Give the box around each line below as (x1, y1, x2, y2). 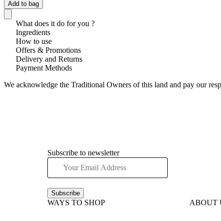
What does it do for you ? (16, 19, 95, 28)
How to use (16, 37, 52, 45)
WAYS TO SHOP (47, 198, 105, 207)
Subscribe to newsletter (47, 148, 119, 157)
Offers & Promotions (16, 45, 81, 54)
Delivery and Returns (16, 54, 82, 63)
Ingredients (16, 28, 50, 37)
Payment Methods (16, 63, 72, 72)
